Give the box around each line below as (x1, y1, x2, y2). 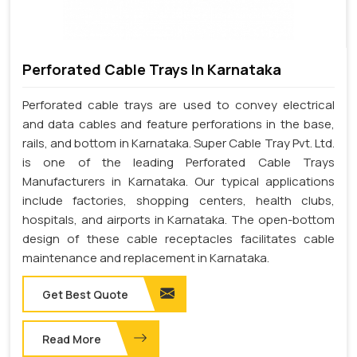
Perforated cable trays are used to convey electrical (22, 96, 335, 114)
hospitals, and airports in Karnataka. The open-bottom (22, 211, 335, 229)
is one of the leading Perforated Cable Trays (22, 154, 335, 171)
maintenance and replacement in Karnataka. (22, 249, 269, 267)
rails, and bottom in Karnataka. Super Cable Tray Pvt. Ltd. (22, 135, 335, 152)
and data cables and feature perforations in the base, (22, 116, 335, 133)
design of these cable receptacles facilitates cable (22, 230, 335, 248)
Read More (42, 331, 101, 347)
